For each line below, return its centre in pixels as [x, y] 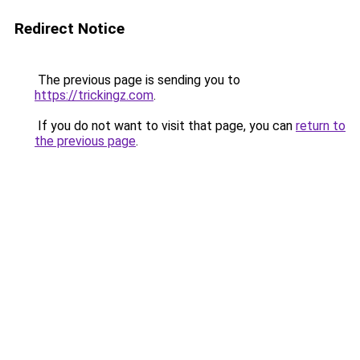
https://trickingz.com [94, 95]
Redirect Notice [70, 29]
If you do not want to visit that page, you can [165, 126]
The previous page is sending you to [137, 80]
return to [321, 126]
